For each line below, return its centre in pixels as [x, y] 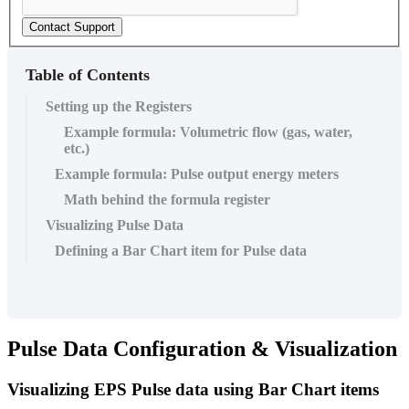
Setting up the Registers [119, 107]
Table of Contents [88, 75]
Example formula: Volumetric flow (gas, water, [208, 132]
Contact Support [72, 27]
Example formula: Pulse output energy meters [197, 174]
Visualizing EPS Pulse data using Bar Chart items [193, 389]
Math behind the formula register [167, 200]
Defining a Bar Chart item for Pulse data [181, 251]
